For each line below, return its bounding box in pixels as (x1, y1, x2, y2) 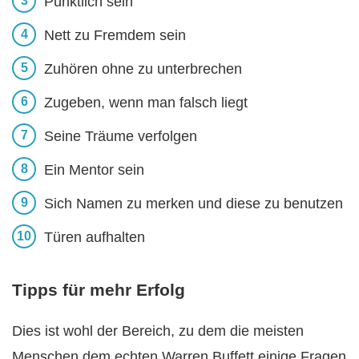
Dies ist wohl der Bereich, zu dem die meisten (12, 322, 304, 339)
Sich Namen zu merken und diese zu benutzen (44, 196, 343, 212)
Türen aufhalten (44, 229, 145, 246)
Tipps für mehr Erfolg (12, 280, 185, 299)
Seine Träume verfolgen (44, 128, 197, 145)
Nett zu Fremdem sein (44, 27, 186, 44)
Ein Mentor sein (44, 162, 144, 179)
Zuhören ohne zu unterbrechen (44, 61, 242, 78)
